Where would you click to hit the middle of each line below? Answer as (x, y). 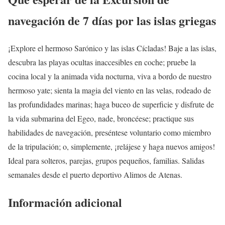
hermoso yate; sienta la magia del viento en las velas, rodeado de (109, 90)
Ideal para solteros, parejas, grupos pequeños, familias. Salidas (106, 160)
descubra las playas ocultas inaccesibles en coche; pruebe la (102, 62)
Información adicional (65, 202)
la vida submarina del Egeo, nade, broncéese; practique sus (101, 118)
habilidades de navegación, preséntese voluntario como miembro (109, 132)
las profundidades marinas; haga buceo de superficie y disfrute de (111, 104)
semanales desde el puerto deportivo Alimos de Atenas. (95, 174)
